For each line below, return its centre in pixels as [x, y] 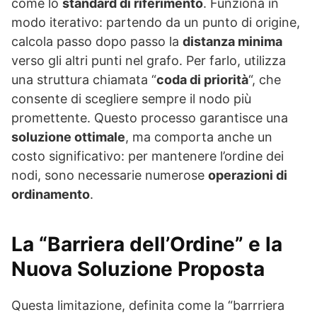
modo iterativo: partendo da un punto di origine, [156, 23]
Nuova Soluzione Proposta [138, 269]
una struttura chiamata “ [84, 80]
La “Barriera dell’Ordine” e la [147, 244]
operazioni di [248, 175]
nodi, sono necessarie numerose [110, 175]
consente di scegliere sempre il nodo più [131, 99]
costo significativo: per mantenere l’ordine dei [148, 156]
